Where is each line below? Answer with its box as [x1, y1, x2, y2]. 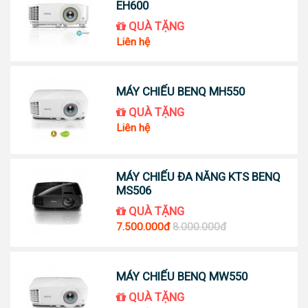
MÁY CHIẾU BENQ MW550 [116, 269, 248, 283]
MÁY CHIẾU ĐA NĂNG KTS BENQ [116, 170, 281, 184]
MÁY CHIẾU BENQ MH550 [116, 84, 245, 98]
